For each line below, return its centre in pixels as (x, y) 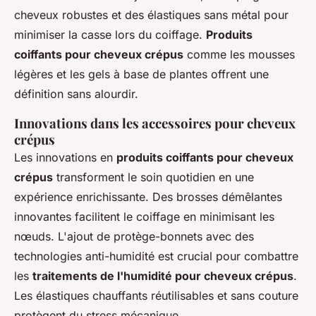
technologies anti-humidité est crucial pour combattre (156, 256)
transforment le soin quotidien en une (153, 177)
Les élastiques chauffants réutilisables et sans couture (156, 296)
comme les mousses (239, 55)
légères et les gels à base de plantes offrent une (141, 74)
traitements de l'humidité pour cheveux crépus (163, 276)
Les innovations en (65, 158)
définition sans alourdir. (76, 94)
